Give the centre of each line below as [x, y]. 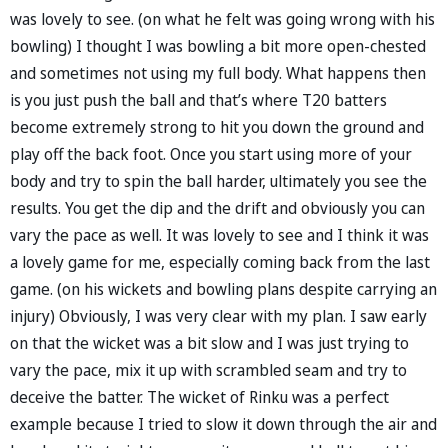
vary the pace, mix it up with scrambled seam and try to [208, 369]
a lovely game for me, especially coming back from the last [220, 261]
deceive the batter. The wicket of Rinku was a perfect [199, 396]
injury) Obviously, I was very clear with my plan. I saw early [218, 315]
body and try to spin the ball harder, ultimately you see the [218, 180]
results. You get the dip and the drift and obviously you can [217, 207]
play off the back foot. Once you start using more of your [211, 153]
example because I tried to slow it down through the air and [223, 423]
